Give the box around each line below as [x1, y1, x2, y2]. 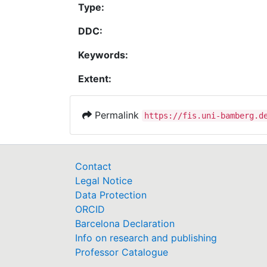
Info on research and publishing [75, 232, 217, 244]
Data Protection [75, 189, 147, 201]
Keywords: [78, 48, 128, 61]
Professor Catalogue [75, 246, 168, 258]
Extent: [78, 72, 111, 85]
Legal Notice [75, 175, 132, 187]
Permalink [92, 108, 142, 121]
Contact [75, 160, 111, 172]
